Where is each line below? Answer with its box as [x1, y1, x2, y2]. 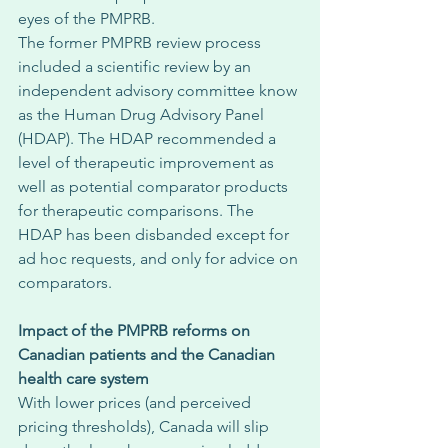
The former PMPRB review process [18, 33, 265, 52]
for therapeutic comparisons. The [18, 201, 258, 220]
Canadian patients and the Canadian [18, 345, 279, 364]
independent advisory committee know [18, 81, 301, 100]
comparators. [18, 273, 116, 292]
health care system [18, 369, 149, 388]
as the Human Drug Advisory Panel [18, 105, 268, 124]
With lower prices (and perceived [18, 393, 255, 412]
